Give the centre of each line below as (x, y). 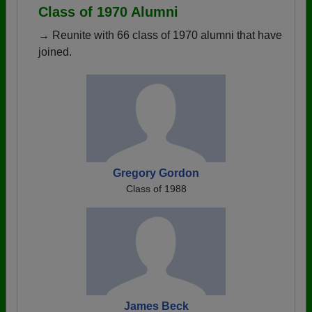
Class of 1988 (156, 189)
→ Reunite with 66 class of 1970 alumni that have (160, 35)
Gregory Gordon (156, 173)
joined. (55, 52)
